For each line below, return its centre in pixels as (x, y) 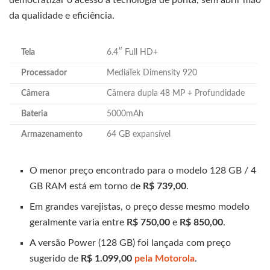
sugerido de (55, 259)
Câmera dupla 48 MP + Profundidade (176, 94)
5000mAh (125, 114)
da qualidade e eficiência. (62, 16)
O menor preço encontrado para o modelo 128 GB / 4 (143, 171)
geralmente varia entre (78, 223)
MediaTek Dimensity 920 (152, 73)
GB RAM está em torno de (86, 187)
